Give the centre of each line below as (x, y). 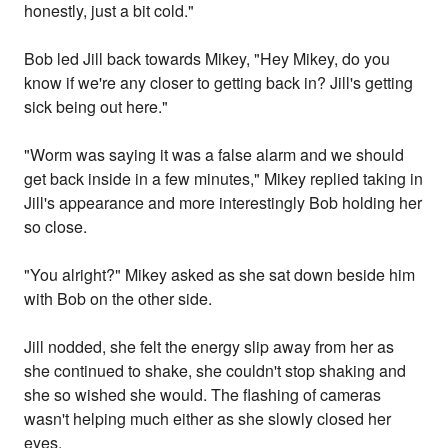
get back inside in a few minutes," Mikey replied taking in (224, 179)
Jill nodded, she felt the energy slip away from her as (209, 347)
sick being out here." (96, 107)
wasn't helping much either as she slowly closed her (208, 419)
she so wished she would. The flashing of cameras (203, 395)
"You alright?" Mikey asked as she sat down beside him (220, 275)
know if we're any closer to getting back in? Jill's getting (219, 83)
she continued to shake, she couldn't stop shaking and (215, 371)
